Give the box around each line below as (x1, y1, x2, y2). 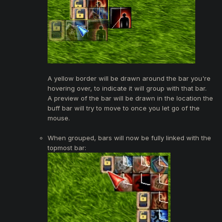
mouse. (48, 113, 70, 122)
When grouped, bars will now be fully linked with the (48, 133, 211, 142)
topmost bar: (48, 143, 86, 152)
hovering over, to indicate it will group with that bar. (48, 84, 207, 92)
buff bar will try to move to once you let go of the (48, 104, 200, 112)
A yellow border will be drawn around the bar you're (48, 74, 211, 82)
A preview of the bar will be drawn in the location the (48, 94, 213, 102)
